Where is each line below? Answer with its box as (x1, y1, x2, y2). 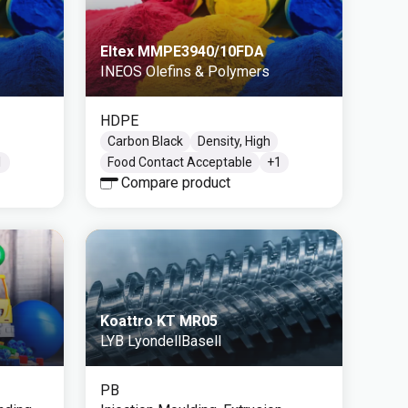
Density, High (198, 134, 270, 148)
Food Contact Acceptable (107, 155, 252, 169)
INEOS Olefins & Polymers (100, 63, 270, 80)
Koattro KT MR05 (100, 312, 218, 330)
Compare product (121, 174, 230, 191)
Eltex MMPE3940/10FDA (100, 43, 264, 60)
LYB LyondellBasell (100, 332, 221, 350)
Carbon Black (107, 134, 183, 148)
